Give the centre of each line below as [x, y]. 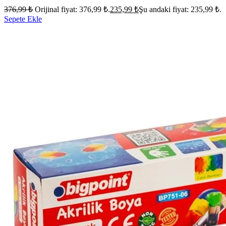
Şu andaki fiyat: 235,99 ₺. [180, 10]
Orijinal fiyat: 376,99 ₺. [72, 10]
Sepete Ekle [23, 19]
